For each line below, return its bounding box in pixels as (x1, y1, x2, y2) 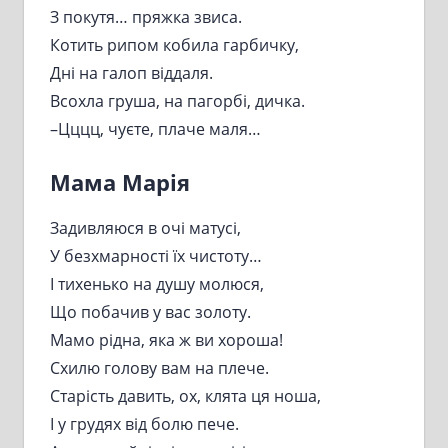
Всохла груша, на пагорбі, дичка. (49, 90, 305, 113)
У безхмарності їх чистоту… (49, 244, 262, 267)
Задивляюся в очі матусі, (49, 216, 241, 239)
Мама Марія (49, 167, 190, 198)
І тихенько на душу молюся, (49, 272, 264, 295)
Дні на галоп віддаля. (49, 62, 213, 85)
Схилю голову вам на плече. (49, 356, 269, 379)
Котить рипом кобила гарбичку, (49, 34, 299, 57)
